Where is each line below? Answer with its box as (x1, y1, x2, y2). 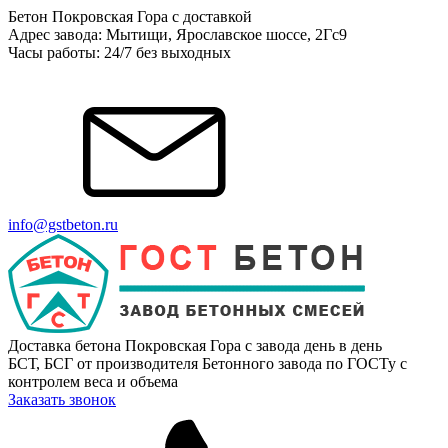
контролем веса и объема (8, 373, 178, 390)
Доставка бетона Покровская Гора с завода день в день (8, 337, 382, 354)
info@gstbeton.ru (8, 216, 118, 233)
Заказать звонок (8, 391, 116, 408)
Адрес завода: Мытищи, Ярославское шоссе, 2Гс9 (8, 26, 347, 43)
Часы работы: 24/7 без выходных (8, 44, 231, 61)
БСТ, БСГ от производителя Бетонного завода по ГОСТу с (8, 355, 407, 372)
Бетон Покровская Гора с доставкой (8, 8, 252, 25)
